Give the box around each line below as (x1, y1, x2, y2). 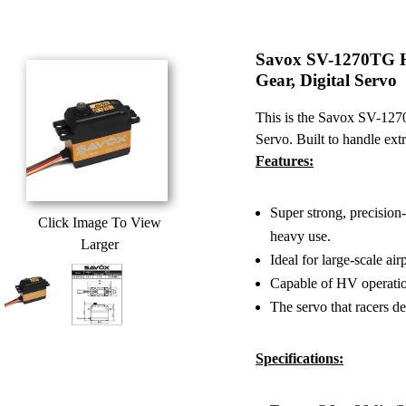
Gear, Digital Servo (256, 70, 397, 90)
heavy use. (270, 227, 331, 244)
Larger (81, 236, 119, 252)
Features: (256, 152, 314, 169)
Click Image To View (38, 214, 161, 230)
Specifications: (256, 350, 343, 366)
